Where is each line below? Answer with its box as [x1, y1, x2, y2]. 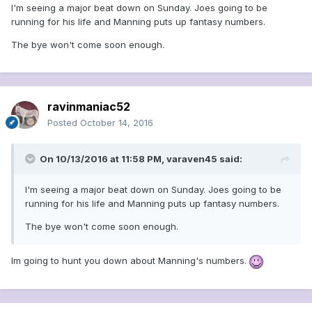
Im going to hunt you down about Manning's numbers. [11, 255, 249, 267]
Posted [47, 117, 80, 129]
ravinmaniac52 [47, 100, 130, 114]
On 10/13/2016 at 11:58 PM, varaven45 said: [40, 153, 242, 165]
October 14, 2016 [80, 117, 153, 129]
